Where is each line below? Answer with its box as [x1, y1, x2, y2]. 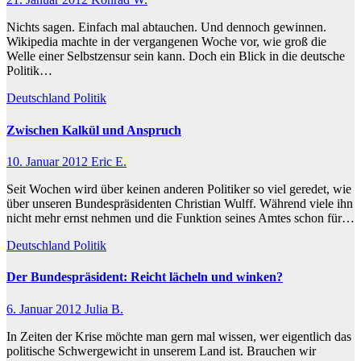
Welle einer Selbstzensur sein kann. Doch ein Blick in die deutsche [6, 49, 345, 64]
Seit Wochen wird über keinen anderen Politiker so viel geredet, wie [6, 182, 351, 196]
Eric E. [91, 155, 127, 168]
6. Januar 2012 [6, 301, 85, 316]
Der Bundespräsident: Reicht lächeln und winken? [6, 270, 283, 284]
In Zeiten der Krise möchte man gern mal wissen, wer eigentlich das [6, 329, 351, 343]
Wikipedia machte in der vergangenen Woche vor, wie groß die [6, 35, 326, 49]
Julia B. [85, 301, 123, 316]
